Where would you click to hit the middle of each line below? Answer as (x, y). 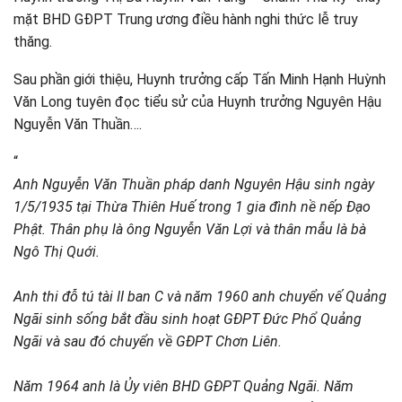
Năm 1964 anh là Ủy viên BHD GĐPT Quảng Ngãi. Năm (184, 386)
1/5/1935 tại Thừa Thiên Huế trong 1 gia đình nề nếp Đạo (192, 207)
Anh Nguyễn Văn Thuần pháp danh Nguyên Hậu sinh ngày (194, 184)
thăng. (33, 42)
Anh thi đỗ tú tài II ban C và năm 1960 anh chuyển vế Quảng (200, 297)
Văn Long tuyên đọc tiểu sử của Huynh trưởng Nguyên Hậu (197, 102)
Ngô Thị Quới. (57, 252)
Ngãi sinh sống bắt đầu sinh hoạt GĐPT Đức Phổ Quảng (188, 319)
